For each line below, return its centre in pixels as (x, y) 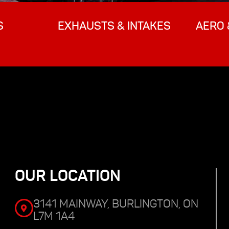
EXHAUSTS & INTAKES (114, 26)
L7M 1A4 (54, 216)
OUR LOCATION (67, 176)
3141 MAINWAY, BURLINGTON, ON (116, 204)
